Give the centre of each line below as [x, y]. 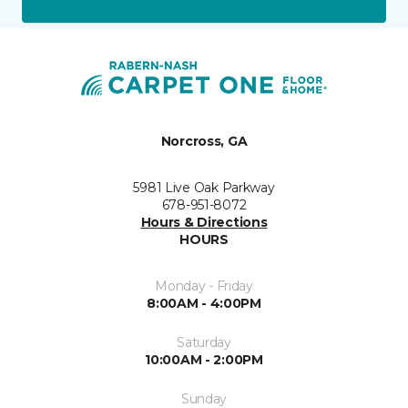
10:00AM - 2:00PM [204, 360]
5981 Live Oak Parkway [204, 188]
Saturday [204, 342]
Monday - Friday [204, 286]
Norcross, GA [204, 141]
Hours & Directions [204, 222]
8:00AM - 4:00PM [204, 303]
